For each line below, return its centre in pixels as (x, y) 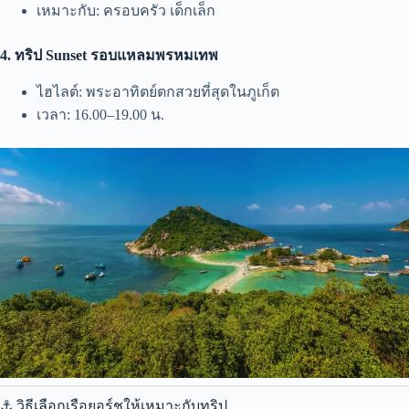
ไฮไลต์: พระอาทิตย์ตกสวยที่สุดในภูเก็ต (158, 92)
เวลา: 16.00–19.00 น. (100, 115)
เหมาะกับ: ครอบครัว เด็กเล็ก (126, 11)
